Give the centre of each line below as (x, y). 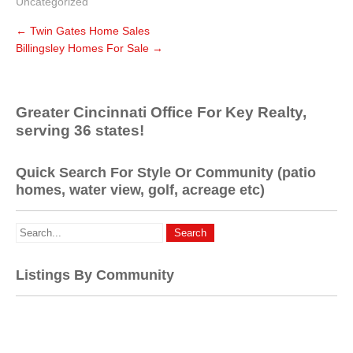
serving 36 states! (80, 130)
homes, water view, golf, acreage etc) (140, 190)
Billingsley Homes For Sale (84, 48)
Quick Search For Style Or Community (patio (166, 173)
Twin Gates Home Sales (88, 31)
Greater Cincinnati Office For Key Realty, (161, 112)
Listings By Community (95, 275)
